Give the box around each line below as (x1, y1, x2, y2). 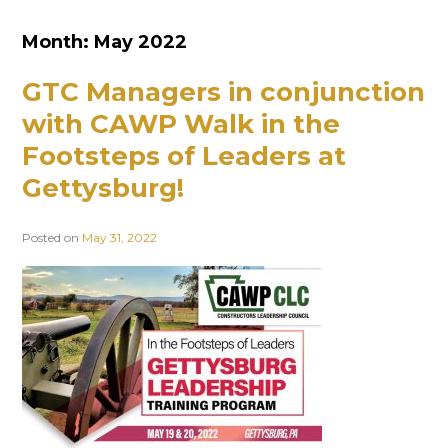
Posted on (22, 229, 82, 245)
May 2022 (94, 31, 187, 54)
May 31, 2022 (82, 229, 157, 245)
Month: (22, 31, 94, 54)
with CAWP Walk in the (22, 108, 340, 141)
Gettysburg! (22, 172, 184, 205)
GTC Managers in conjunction (22, 76, 425, 109)
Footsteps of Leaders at (22, 140, 346, 173)
